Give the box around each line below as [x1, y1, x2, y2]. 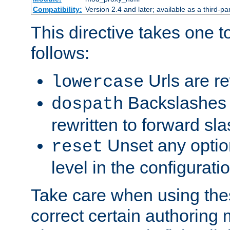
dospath [51, 94, 123, 114]
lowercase [51, 72, 144, 92]
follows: [31, 43, 89, 63]
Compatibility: [32, 5, 82, 14]
